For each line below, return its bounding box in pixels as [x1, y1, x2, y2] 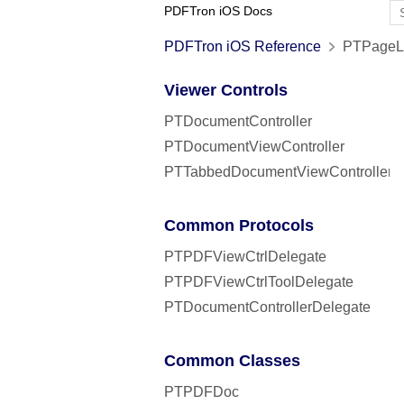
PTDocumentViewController [164, 139, 344, 154]
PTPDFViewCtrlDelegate [164, 249, 326, 264]
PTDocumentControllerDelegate [164, 299, 371, 315]
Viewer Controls [164, 81, 288, 99]
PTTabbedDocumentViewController [164, 164, 392, 179]
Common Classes [164, 352, 300, 370]
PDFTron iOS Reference [164, 39, 321, 54]
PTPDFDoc [164, 384, 239, 399]
